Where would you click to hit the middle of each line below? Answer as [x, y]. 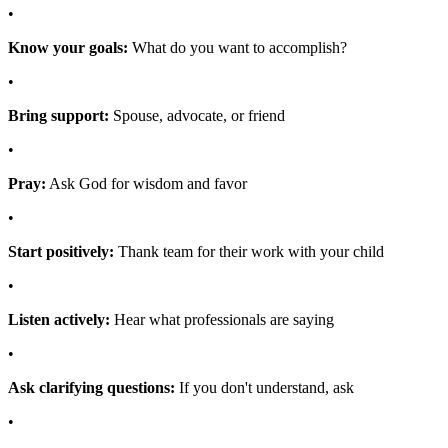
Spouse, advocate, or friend [197, 115]
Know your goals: [68, 47]
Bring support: [58, 115]
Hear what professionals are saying [222, 319]
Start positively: [61, 251]
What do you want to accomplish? [237, 47]
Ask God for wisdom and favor [146, 183]
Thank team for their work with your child [249, 251]
